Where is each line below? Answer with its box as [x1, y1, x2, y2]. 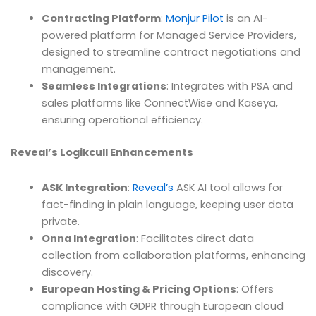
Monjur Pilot [165, 11, 224, 26]
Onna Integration [41, 231, 136, 245]
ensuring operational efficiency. [41, 113, 203, 128]
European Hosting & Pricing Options [41, 281, 236, 296]
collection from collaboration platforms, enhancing [41, 248, 305, 262]
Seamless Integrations [41, 79, 166, 94]
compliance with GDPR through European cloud [41, 298, 284, 313]
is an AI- [223, 11, 268, 26]
